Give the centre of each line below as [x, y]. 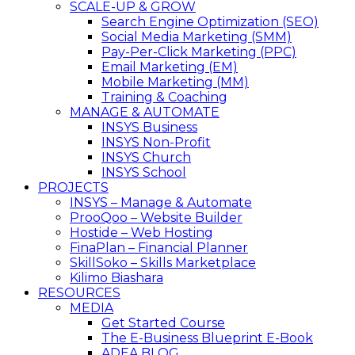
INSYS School [144, 172]
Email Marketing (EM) [170, 67]
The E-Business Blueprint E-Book [207, 338]
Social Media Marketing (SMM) [197, 37]
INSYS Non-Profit [156, 142]
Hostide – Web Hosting [141, 233]
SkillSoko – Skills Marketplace [163, 263]
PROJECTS [73, 187]
